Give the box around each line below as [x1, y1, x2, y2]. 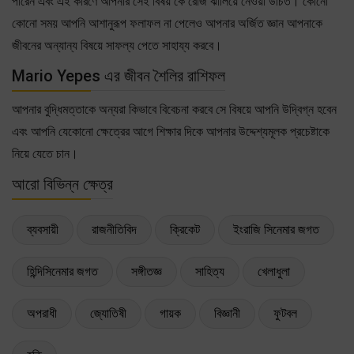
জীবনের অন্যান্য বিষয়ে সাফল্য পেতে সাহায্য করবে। [12, 37, 222, 53]
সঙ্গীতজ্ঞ [131, 263, 162, 279]
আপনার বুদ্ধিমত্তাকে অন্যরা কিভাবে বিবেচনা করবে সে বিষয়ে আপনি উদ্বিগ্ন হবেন [12, 101, 337, 117]
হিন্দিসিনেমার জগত [27, 263, 98, 279]
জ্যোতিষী [90, 305, 126, 321]
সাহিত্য [195, 263, 224, 279]
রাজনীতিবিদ [92, 221, 137, 237]
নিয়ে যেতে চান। [12, 145, 78, 161]
